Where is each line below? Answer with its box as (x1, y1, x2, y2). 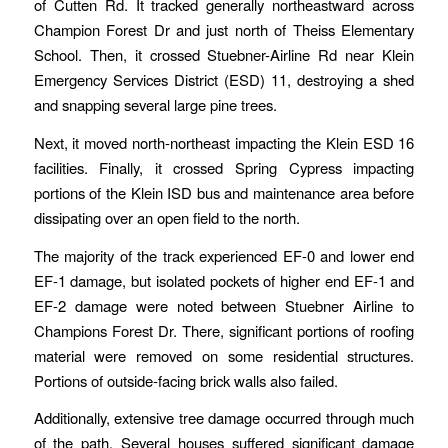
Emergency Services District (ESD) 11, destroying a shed (33, 69, 415, 91)
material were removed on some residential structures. (33, 344, 415, 366)
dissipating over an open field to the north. (33, 206, 300, 228)
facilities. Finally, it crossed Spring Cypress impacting (33, 156, 415, 178)
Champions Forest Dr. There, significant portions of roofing (33, 319, 415, 341)
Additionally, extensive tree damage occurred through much (33, 407, 415, 429)
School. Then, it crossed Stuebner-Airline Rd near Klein (33, 44, 415, 66)
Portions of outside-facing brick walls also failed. (33, 369, 338, 391)
